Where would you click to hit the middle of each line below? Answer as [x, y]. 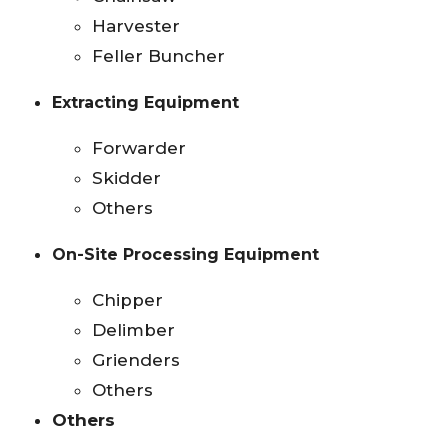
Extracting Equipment [145, 103]
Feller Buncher [158, 56]
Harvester [136, 26]
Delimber [133, 330]
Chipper [127, 300]
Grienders [136, 360]
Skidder [126, 178]
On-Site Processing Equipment [185, 255]
